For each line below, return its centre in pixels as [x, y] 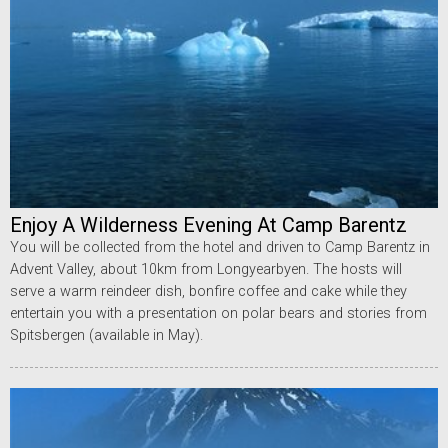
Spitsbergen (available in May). [106, 336]
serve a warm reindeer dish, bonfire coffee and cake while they [208, 292]
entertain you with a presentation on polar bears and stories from [218, 314]
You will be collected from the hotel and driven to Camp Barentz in [220, 248]
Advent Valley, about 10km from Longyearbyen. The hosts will [206, 270]
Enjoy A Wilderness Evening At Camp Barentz [208, 225]
